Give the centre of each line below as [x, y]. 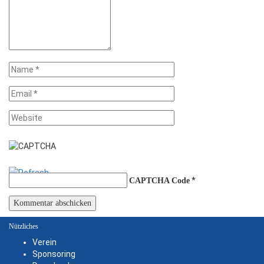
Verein [44, 242]
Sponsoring [54, 254]
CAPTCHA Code [159, 180]
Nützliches [24, 226]
